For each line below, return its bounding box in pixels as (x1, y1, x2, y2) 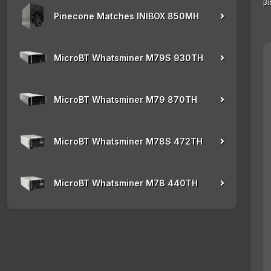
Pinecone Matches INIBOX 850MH (54, 11, 199, 21)
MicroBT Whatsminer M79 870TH (54, 94, 197, 105)
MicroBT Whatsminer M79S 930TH (54, 53, 203, 63)
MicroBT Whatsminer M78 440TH (54, 178, 198, 188)
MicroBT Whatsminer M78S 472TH (54, 136, 203, 146)
